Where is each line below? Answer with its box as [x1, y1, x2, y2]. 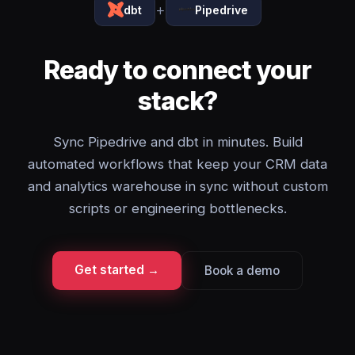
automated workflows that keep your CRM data [28, 156, 327, 172]
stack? [137, 86, 218, 116]
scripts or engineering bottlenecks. [68, 200, 287, 216]
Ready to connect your [43, 55, 312, 86]
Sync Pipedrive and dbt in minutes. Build [52, 134, 303, 150]
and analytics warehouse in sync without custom [27, 178, 328, 194]
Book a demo [204, 263, 280, 278]
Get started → [74, 262, 159, 277]
